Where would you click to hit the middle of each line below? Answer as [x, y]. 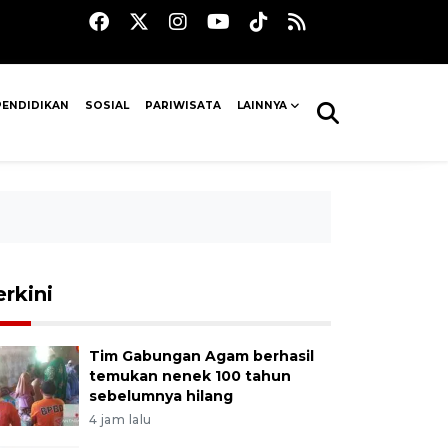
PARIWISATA [183, 105]
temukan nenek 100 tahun [189, 376]
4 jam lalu [120, 419]
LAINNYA [262, 105]
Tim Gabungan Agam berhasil [201, 356]
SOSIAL [106, 105]
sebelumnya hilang [160, 396]
